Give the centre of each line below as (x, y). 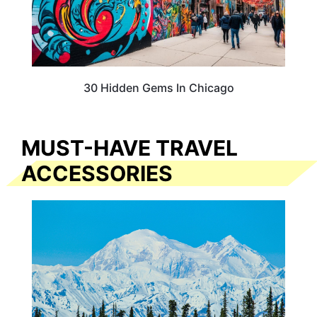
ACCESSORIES (97, 173)
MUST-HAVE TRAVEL (129, 148)
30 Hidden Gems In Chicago (158, 88)
